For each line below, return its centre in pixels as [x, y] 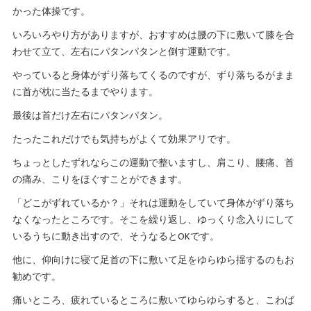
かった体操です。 [51, 12]
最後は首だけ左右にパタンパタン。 [90, 116]
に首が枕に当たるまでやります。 [85, 93]
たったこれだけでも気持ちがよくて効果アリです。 [124, 140]
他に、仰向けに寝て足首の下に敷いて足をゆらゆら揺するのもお [153, 261]
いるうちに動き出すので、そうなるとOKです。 [116, 237]
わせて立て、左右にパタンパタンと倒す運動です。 [124, 52]
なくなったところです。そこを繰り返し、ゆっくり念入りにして [153, 220]
